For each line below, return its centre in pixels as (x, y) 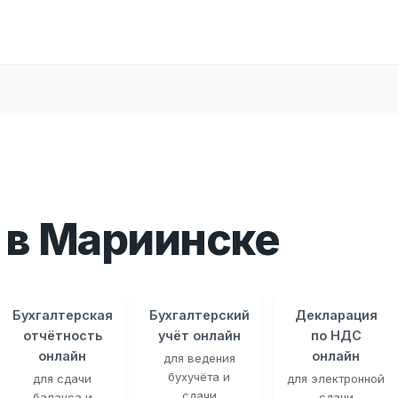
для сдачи (62, 378)
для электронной (336, 378)
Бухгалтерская (63, 314)
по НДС (336, 335)
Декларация (336, 314)
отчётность (62, 335)
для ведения (199, 358)
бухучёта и (199, 376)
